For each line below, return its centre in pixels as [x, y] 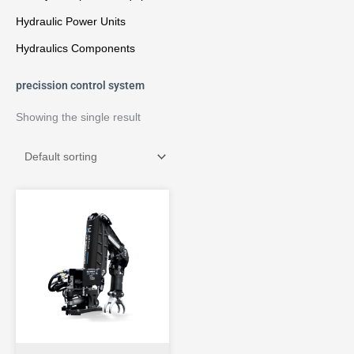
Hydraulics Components [75, 49]
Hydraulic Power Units [71, 22]
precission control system [80, 85]
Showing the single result [78, 117]
